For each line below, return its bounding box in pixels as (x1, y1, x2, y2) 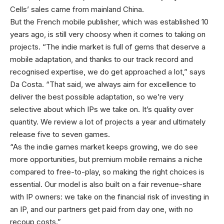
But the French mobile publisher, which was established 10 (10, 17, 208, 26)
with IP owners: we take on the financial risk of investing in (10, 192, 209, 201)
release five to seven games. (10, 129, 110, 139)
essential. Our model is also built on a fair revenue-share (10, 179, 201, 189)
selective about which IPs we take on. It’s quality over (10, 104, 193, 114)
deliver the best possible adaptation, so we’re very (10, 92, 183, 101)
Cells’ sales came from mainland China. (10, 4, 144, 14)
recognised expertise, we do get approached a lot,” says (10, 67, 205, 76)
